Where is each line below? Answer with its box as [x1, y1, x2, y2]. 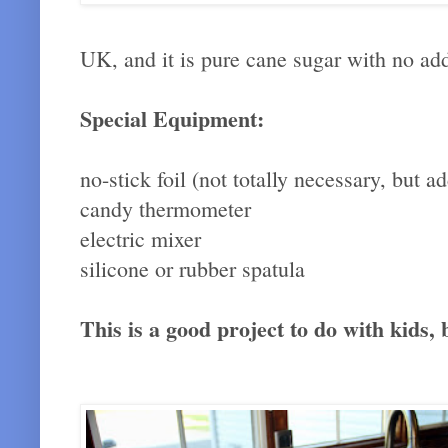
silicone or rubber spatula [80, 253, 305, 283]
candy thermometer [80, 193, 251, 223]
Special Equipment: [80, 101, 264, 135]
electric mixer [80, 223, 201, 253]
